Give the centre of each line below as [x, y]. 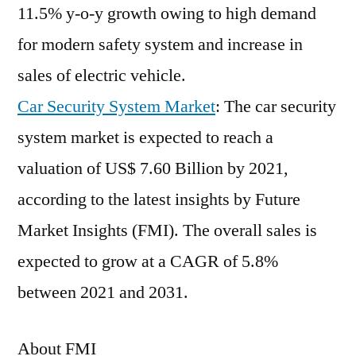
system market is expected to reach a [145, 137]
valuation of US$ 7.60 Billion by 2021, [153, 168]
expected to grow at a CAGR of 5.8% [148, 261]
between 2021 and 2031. [103, 292]
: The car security [276, 106]
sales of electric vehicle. [102, 75]
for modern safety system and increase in [160, 44]
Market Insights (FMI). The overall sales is [167, 230]
